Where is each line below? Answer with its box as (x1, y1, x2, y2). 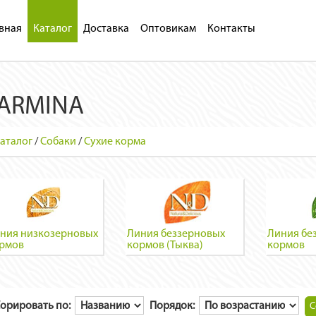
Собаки (40, 136, 76, 147)
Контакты (207, 23, 255, 35)
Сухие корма (84, 136, 146, 147)
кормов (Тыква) (126, 240, 203, 251)
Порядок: (150, 300, 199, 312)
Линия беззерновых (126, 229, 225, 240)
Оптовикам (140, 23, 196, 35)
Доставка (83, 23, 129, 35)
